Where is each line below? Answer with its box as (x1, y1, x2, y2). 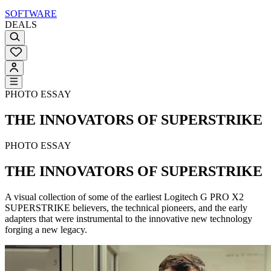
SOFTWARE (5, 8, 57, 19)
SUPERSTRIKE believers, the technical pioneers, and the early (5, 202, 247, 213)
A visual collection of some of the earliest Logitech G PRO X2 (5, 191, 244, 202)
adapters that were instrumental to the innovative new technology (5, 213, 252, 224)
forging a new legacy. (5, 224, 87, 235)
